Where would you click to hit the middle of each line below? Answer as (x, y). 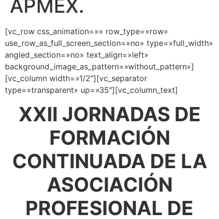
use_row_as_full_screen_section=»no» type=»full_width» (109, 43)
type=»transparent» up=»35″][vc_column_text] (91, 90)
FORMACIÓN (109, 138)
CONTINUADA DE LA (109, 161)
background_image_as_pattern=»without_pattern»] (99, 66)
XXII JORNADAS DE (109, 114)
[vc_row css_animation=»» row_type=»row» (87, 31)
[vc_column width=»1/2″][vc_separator (76, 78)
